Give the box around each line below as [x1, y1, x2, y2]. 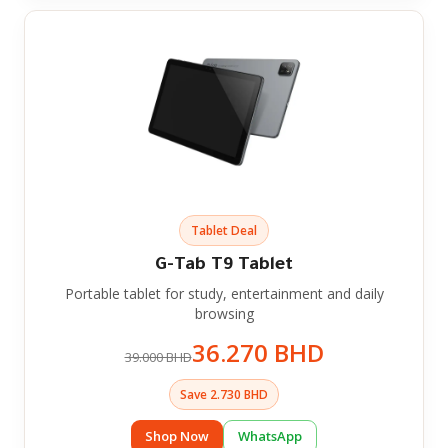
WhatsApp [238, 427, 302, 445]
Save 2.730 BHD [180, 385, 268, 403]
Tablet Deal [191, 221, 257, 239]
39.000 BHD [124, 347, 192, 366]
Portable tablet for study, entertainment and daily [64, 283, 384, 303]
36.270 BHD [191, 335, 324, 369]
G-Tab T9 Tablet [155, 255, 293, 276]
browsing [194, 303, 254, 323]
